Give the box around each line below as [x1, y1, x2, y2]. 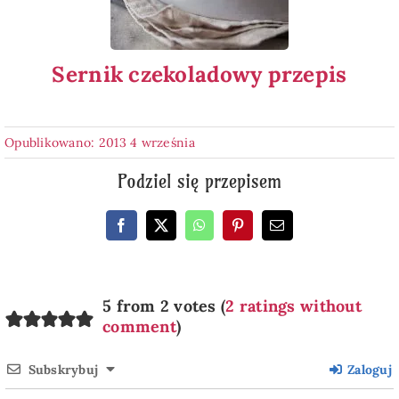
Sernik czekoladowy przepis [52, 60, 347, 88]
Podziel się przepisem [118, 169, 281, 192]
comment [102, 315, 176, 337]
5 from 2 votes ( [102, 295, 226, 316]
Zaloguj [343, 361, 393, 378]
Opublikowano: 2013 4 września [4, 134, 195, 151]
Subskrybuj [28, 361, 99, 378]
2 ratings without [225, 295, 362, 316]
